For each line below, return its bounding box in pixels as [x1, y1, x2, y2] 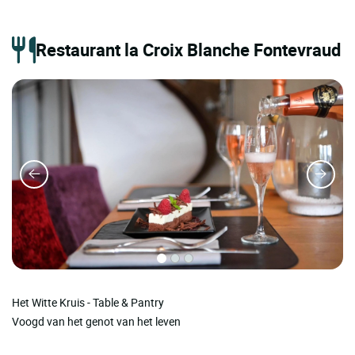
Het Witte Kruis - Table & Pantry [12, 294, 164, 310]
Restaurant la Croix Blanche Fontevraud [36, 37, 341, 61]
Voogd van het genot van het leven [12, 313, 181, 329]
